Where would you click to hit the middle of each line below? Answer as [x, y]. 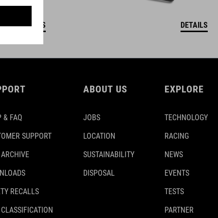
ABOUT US [105, 89]
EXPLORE [184, 89]
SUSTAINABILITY [109, 154]
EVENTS [177, 173]
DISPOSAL [99, 173]
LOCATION [99, 136]
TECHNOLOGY [186, 118]
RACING [177, 136]
